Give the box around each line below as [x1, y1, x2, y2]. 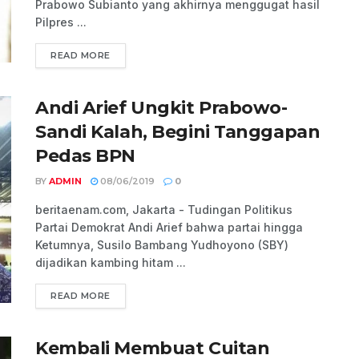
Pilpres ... [35, 15, 87, 30]
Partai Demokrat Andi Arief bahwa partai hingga [35, 220, 303, 235]
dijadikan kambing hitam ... [35, 256, 186, 270]
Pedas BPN [35, 145, 136, 167]
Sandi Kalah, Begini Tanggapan [35, 121, 321, 143]
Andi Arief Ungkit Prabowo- [35, 97, 288, 119]
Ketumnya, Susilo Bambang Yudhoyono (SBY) [35, 238, 288, 252]
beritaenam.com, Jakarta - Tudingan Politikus [35, 203, 292, 217]
